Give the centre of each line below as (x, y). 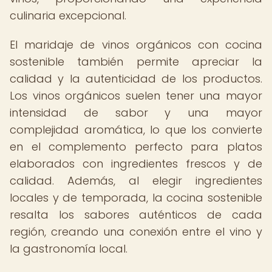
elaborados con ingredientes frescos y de (136, 164)
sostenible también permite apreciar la (136, 62)
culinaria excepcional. (68, 15)
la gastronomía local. (69, 249)
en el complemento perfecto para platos (136, 147)
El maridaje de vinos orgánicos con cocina (136, 45)
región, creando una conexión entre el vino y (136, 232)
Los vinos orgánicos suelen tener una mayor (136, 96)
